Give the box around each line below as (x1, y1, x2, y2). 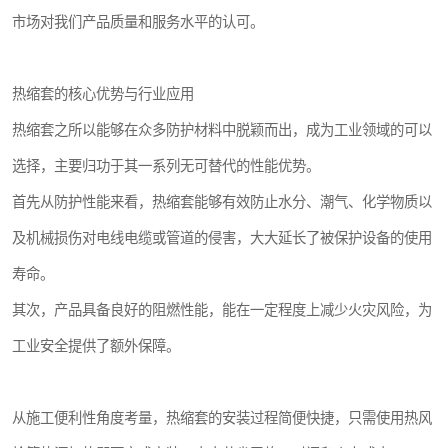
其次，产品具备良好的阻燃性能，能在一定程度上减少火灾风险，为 (12, 302, 432, 319)
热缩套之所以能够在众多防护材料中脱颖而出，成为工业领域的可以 (12, 122, 432, 139)
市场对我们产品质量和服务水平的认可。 (12, 14, 264, 31)
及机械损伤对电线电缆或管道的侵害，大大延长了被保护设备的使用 (12, 230, 432, 247)
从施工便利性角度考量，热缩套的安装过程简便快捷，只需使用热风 (12, 410, 432, 427)
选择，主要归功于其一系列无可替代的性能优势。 (12, 158, 320, 175)
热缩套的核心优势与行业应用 (12, 86, 194, 103)
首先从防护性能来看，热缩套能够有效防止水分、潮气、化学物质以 (12, 194, 432, 211)
